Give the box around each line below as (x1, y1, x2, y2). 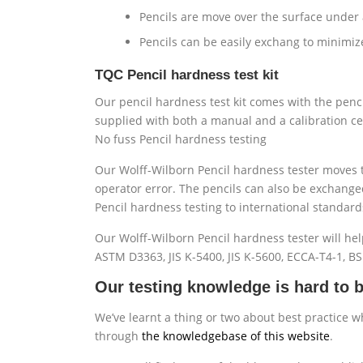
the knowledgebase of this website (142, 328, 330, 344)
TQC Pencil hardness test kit (95, 67, 279, 83)
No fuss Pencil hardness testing (95, 131, 267, 147)
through (95, 328, 142, 344)
